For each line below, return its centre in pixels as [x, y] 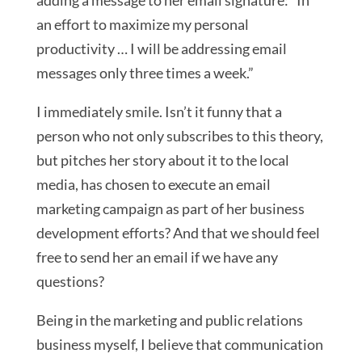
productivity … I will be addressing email [161, 48]
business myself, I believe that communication [179, 344]
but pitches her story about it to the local [162, 160]
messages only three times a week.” [145, 73]
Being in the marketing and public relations [169, 320]
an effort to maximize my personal [142, 24]
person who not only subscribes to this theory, [179, 136]
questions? [70, 281]
